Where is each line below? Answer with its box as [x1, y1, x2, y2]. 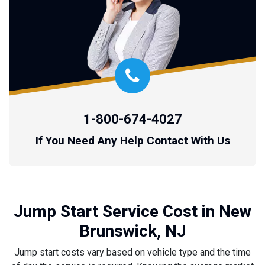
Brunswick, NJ [79, 221, 186, 241]
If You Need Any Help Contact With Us [35, 133, 230, 147]
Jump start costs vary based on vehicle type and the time [14, 246, 251, 258]
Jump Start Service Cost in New [14, 201, 251, 221]
